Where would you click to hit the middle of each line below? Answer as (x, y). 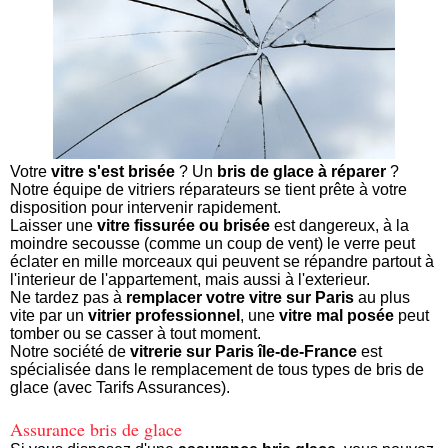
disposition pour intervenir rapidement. (145, 207)
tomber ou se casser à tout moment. (135, 333)
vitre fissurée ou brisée (183, 225)
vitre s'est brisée (113, 171)
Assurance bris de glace (96, 428)
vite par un (49, 315)
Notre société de (70, 351)
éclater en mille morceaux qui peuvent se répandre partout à (222, 261)
